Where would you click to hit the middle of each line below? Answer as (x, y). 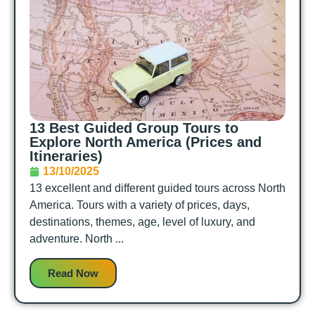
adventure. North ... (77, 239)
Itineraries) (66, 156)
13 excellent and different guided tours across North (157, 188)
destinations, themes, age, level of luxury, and (142, 222)
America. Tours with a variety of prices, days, (140, 205)
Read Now (73, 273)
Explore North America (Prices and (146, 142)
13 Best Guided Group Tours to (134, 128)
